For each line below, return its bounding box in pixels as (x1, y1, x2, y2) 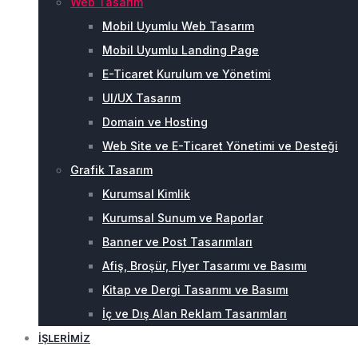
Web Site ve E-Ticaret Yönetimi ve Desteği (102, 139, 338, 153)
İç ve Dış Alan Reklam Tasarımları (102, 307, 287, 320)
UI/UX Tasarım (102, 91, 181, 105)
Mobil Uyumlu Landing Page (102, 43, 259, 57)
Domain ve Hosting (102, 115, 208, 129)
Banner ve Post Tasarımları (102, 235, 253, 249)
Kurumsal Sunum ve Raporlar (102, 211, 263, 225)
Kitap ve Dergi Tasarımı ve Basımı (102, 283, 288, 296)
